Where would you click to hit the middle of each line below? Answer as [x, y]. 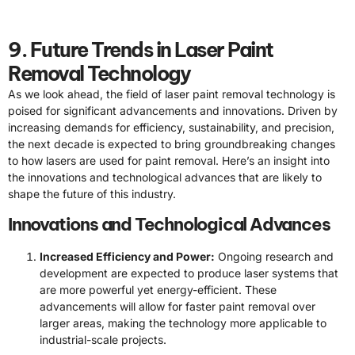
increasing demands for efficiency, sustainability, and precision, [171, 127]
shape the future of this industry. [92, 193]
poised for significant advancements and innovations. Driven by [173, 110]
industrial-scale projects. [103, 340]
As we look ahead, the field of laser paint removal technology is [172, 94]
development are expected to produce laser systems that [189, 273]
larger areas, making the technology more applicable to [183, 323]
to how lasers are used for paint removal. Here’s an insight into [169, 160]
